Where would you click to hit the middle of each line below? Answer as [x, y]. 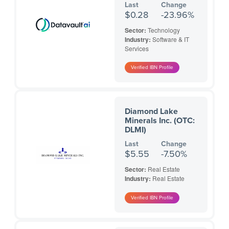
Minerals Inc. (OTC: [160, 121]
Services [137, 49]
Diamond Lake [151, 112]
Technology [164, 30]
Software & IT [171, 39]
